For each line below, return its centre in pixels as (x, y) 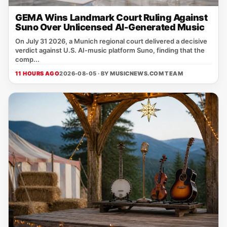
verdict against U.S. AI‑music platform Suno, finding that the (110, 50)
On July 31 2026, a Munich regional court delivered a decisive (111, 41)
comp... (27, 59)
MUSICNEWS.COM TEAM (147, 73)
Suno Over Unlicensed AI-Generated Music (110, 27)
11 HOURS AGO (37, 73)
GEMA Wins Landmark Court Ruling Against (111, 17)
